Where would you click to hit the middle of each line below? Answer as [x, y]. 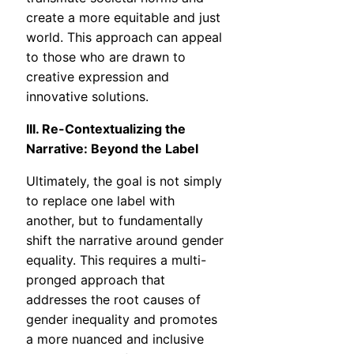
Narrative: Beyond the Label [112, 149]
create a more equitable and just [123, 18]
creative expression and [98, 77]
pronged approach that [96, 280]
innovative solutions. [87, 97]
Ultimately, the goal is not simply [124, 181]
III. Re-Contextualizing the [106, 129]
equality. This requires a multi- [116, 260]
